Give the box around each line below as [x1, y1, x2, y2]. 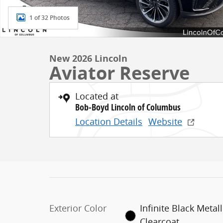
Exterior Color [49, 202, 107, 214]
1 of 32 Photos [29, 14, 70, 21]
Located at [75, 90, 118, 102]
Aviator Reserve [49, 61, 190, 85]
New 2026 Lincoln [49, 52, 127, 65]
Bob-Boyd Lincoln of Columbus [75, 101, 181, 113]
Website [148, 115, 182, 127]
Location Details [75, 115, 142, 127]
